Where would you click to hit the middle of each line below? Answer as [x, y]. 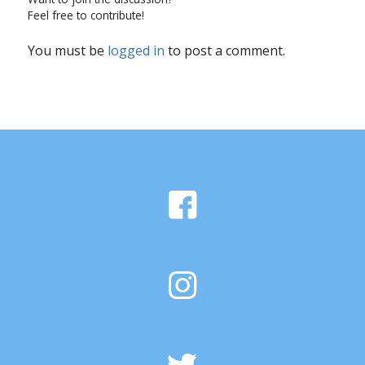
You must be [67, 51]
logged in [136, 51]
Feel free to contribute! [86, 15]
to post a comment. [224, 51]
